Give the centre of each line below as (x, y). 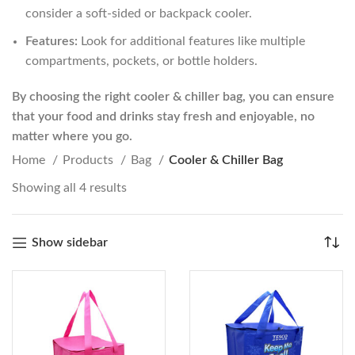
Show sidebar (69, 242)
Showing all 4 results (69, 188)
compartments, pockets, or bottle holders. (141, 61)
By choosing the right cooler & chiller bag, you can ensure (173, 97)
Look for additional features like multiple (191, 41)
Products (90, 160)
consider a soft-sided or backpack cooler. (139, 13)
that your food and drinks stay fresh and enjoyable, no (163, 116)
